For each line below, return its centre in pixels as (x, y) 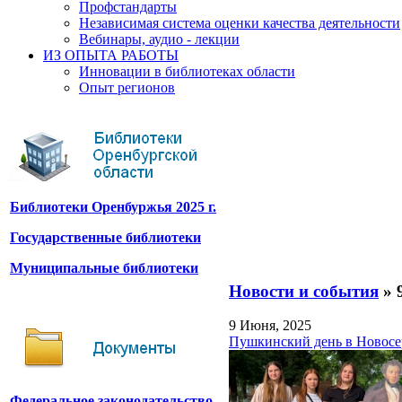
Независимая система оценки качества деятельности (240, 22)
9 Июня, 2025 (270, 326)
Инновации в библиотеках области (187, 71)
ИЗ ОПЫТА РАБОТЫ (111, 55)
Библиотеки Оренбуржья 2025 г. (113, 206)
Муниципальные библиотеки (104, 267)
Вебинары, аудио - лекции (159, 39)
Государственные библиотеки (105, 237)
